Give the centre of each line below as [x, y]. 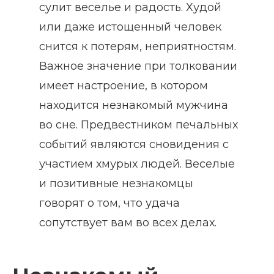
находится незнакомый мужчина [134, 106]
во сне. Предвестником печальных [139, 125]
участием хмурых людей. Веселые [137, 164]
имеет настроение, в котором [124, 86]
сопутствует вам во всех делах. [128, 223]
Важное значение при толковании [138, 66]
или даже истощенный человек [130, 27]
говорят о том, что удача [109, 203]
